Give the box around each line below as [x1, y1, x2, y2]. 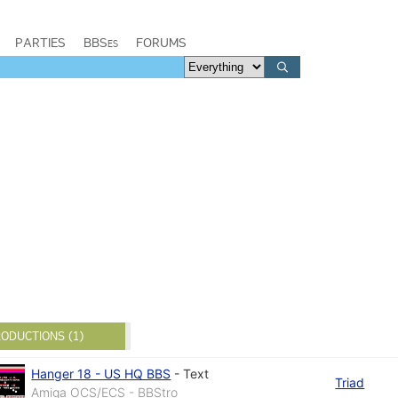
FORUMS [136, 35, 187, 51]
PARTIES [15, 35, 66, 51]
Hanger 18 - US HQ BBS [31, 365, 171, 381]
